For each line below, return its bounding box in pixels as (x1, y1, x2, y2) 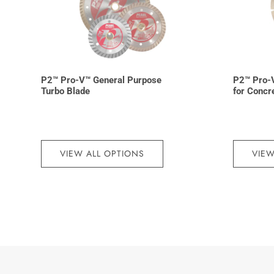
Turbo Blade (41, 86, 91, 97)
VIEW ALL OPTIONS (60, 147, 145, 160)
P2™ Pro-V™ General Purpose (41, 75, 162, 86)
